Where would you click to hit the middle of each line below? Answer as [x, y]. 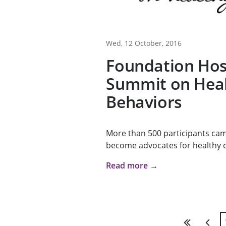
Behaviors [144, 102]
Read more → [132, 166]
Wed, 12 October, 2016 [144, 43]
